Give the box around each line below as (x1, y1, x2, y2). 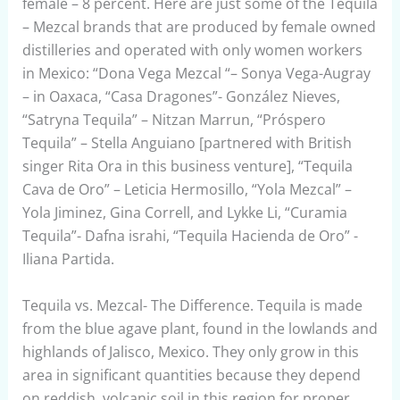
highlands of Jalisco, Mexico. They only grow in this (21, 341, 359, 362)
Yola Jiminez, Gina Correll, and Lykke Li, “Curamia (21, 202, 347, 222)
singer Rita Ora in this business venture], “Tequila (21, 155, 353, 176)
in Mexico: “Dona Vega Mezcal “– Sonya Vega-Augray (21, 62, 371, 83)
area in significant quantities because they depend (21, 364, 361, 385)
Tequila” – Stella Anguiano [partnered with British (21, 132, 352, 153)
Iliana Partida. (21, 248, 114, 269)
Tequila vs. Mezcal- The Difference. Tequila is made (21, 295, 362, 315)
